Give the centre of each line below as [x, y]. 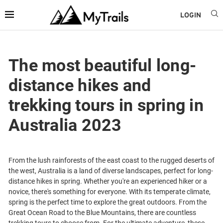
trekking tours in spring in [106, 105]
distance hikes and [80, 85]
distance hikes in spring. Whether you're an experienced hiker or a [108, 181]
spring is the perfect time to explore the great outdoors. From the [108, 202]
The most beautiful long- [102, 65]
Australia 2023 [65, 125]
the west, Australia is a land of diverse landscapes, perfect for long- [111, 171]
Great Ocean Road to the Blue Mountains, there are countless [102, 213]
